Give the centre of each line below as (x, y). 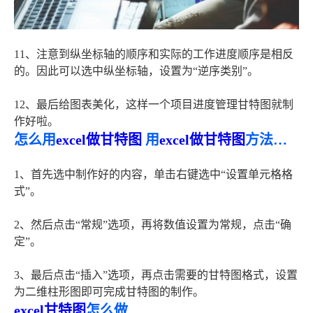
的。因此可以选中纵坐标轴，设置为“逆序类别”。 (136, 71)
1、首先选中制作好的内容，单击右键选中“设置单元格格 (153, 175)
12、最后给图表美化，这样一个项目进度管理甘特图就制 (154, 105)
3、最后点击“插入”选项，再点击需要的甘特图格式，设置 (156, 275)
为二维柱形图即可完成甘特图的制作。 (109, 292)
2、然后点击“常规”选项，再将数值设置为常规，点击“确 (153, 225)
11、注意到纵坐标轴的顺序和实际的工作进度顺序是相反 (154, 54)
